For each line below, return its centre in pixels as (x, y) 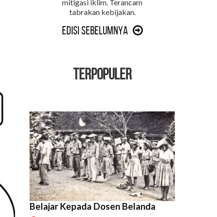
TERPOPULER (102, 74)
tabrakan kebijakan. (102, 12)
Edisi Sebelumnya (95, 30)
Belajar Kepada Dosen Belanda (93, 207)
